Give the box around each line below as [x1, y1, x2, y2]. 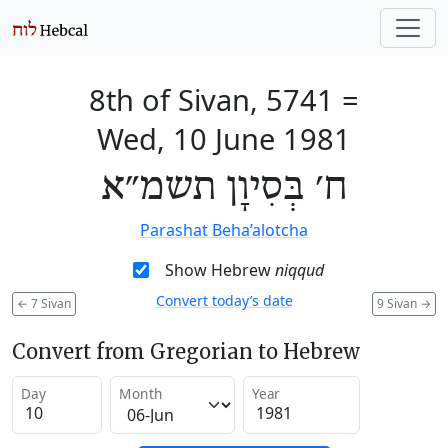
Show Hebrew [164, 259, 275, 281]
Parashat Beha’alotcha [140, 219, 308, 241]
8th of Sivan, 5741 [89, 80, 334, 119]
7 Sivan [28, 294, 71, 312]
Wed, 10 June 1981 [97, 119, 351, 158]
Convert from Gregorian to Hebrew [12, 338, 360, 364]
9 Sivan [377, 294, 420, 312]
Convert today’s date [155, 291, 293, 310]
